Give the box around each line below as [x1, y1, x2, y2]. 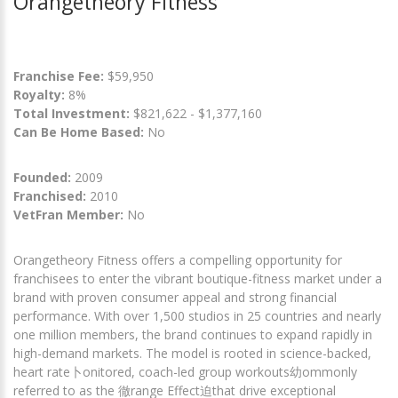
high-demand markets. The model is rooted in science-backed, [13, 345, 371, 362]
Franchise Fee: [13, 68, 107, 85]
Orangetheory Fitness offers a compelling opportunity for [13, 251, 342, 269]
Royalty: [13, 86, 65, 104]
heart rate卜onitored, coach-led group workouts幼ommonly [13, 363, 357, 381]
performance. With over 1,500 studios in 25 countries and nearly [13, 307, 381, 325]
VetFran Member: [13, 206, 123, 224]
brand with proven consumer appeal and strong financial [13, 289, 337, 306]
